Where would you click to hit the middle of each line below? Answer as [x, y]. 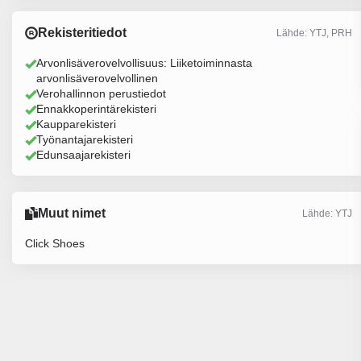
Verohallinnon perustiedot [101, 93]
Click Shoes [55, 243]
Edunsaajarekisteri [83, 155]
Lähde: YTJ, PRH [314, 33]
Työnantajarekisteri [85, 139]
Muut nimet [72, 213]
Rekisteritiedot [82, 33]
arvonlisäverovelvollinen [97, 78]
